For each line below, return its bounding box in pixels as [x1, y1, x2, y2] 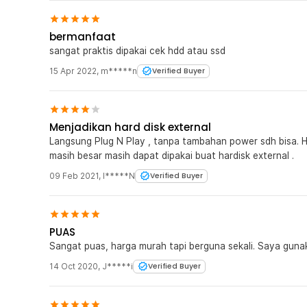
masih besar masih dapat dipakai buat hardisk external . [49, 149, 294, 161]
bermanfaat [49, 29, 116, 44]
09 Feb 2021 [49, 170, 99, 181]
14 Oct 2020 [49, 260, 98, 271]
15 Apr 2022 [49, 65, 97, 76]
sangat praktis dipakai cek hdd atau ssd [49, 45, 225, 56]
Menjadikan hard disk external [49, 119, 211, 134]
